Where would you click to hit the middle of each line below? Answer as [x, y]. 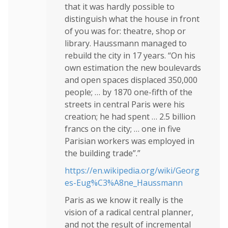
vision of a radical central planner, [129, 212]
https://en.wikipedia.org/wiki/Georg [132, 170]
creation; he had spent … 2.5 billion [130, 116]
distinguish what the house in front [132, 19]
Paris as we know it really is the [124, 200]
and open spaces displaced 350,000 [131, 80]
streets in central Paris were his [125, 104]
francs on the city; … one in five [123, 129]
